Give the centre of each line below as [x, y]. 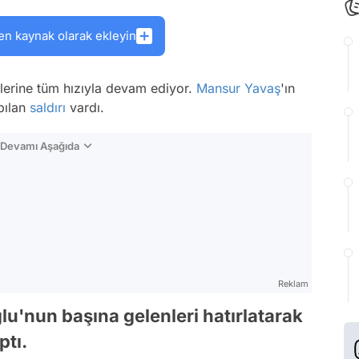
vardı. [85, 107]
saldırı [48, 107]
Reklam [293, 284]
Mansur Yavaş [238, 88]
